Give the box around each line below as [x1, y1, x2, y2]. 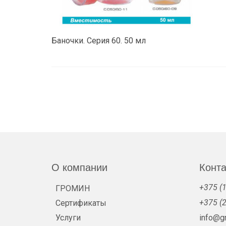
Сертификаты [55, 198, 106, 208]
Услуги [55, 213, 81, 222]
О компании [51, 162, 107, 173]
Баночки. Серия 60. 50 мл [51, 36, 146, 45]
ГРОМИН [55, 184, 90, 193]
